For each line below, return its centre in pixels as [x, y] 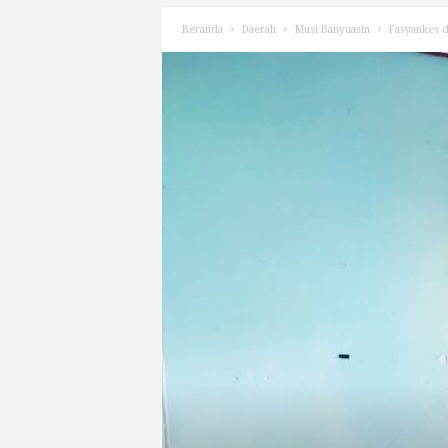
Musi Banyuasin [332, 29]
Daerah [258, 29]
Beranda [202, 29]
